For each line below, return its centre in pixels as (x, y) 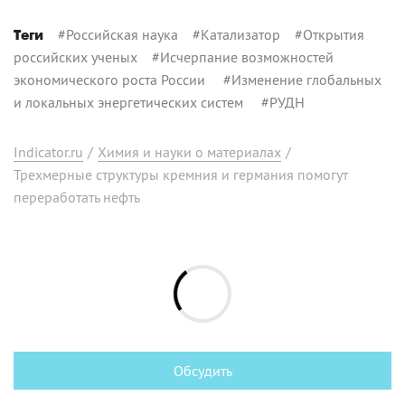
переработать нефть (77, 197)
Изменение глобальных (306, 79)
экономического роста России (111, 79)
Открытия (334, 34)
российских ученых (75, 57)
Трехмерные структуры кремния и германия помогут (181, 174)
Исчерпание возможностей (247, 57)
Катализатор (240, 34)
